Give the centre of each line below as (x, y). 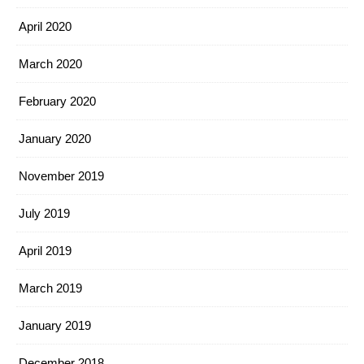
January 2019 (55, 325)
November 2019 (61, 176)
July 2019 (44, 213)
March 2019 (50, 288)
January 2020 (55, 139)
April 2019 (45, 251)
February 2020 (57, 101)
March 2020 (50, 64)
